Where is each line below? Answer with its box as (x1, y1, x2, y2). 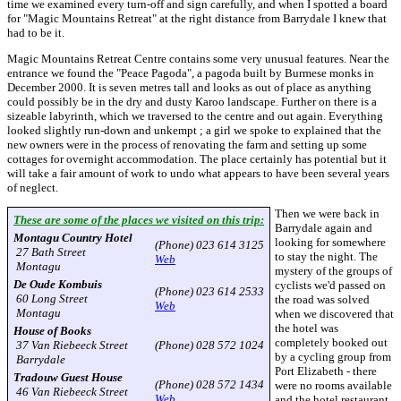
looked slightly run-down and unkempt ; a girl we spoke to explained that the (7, 124, 381, 137)
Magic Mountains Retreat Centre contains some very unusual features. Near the (7, 52, 389, 65)
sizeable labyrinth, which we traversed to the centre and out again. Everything (7, 109, 383, 123)
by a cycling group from (275, 350, 391, 363)
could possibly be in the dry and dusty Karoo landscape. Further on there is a (7, 95, 377, 108)
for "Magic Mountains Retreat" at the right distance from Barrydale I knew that (7, 12, 387, 25)
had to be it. (7, 26, 64, 39)
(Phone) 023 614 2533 (155, 285, 264, 298)
